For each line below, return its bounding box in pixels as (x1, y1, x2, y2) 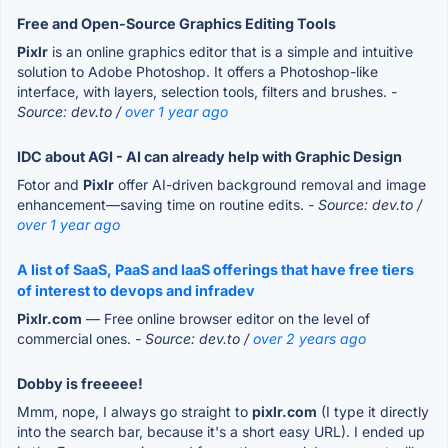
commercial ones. (17, 329, 135, 347)
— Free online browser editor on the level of (82, 309, 370, 327)
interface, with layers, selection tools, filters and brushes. (17, 82, 391, 100)
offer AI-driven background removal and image (114, 175, 426, 193)
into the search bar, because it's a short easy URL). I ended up (17, 422, 425, 440)
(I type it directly (317, 402, 429, 420)
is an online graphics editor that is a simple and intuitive (48, 42, 413, 60)
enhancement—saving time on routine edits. (17, 195, 308, 213)
